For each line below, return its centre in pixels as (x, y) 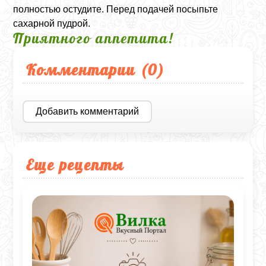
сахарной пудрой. (52, 23)
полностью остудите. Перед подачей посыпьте (116, 9)
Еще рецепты (75, 164)
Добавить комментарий (88, 111)
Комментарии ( (87, 69)
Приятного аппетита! (94, 38)
